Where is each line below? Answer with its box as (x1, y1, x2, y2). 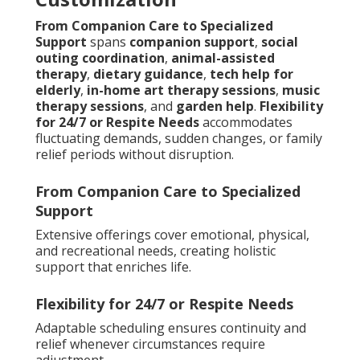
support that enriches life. (35, 258, 191, 276)
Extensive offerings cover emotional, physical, (35, 226, 309, 244)
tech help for (210, 65, 293, 84)
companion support (129, 33, 255, 51)
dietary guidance (93, 65, 203, 84)
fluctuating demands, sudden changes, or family (35, 129, 322, 148)
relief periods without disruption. (35, 145, 234, 164)
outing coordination (35, 49, 165, 67)
